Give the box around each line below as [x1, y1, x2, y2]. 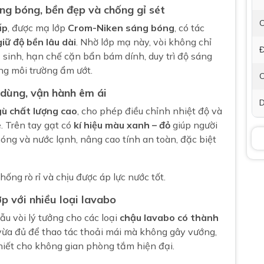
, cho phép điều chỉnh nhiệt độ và [77, 105, 222, 117]
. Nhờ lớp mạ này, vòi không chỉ [76, 36, 212, 48]
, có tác [174, 22, 204, 34]
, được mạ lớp [8, 22, 68, 34]
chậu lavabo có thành [120, 212, 219, 223]
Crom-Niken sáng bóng [68, 22, 174, 34]
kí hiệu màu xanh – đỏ [74, 119, 170, 131]
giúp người [170, 119, 217, 131]
